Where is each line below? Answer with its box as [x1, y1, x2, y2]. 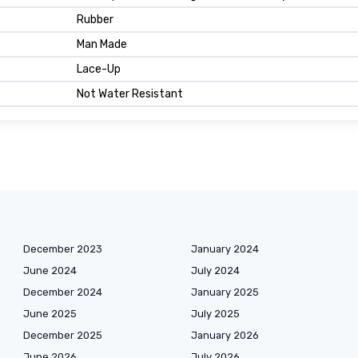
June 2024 [23, 265, 77, 277]
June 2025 [23, 308, 77, 320]
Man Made [77, 38, 127, 52]
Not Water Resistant [77, 87, 183, 101]
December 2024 [23, 286, 102, 299]
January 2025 [191, 286, 259, 299]
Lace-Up [77, 62, 121, 77]
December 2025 [23, 329, 102, 342]
